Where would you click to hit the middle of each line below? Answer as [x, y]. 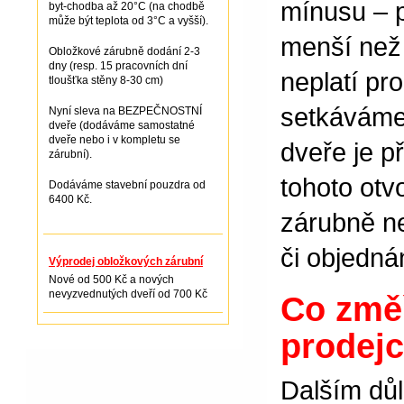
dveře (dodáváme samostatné [122, 126]
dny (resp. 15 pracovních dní [118, 66]
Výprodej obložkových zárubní [126, 262]
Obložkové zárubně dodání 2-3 [124, 52]
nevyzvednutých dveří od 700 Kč [128, 294]
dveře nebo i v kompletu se [115, 140]
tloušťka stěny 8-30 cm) [106, 81]
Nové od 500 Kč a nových [111, 280]
